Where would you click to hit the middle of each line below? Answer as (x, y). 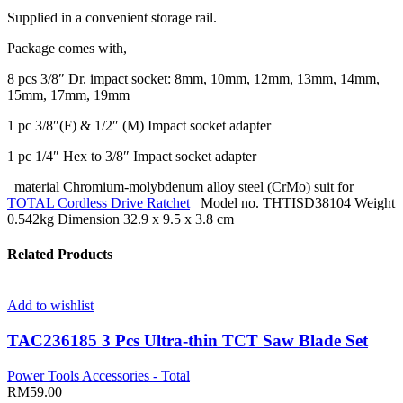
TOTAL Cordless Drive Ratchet (99, 202)
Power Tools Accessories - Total (99, 375)
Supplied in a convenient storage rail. (112, 17)
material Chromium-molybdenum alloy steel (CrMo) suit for (180, 186)
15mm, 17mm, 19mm (68, 94)
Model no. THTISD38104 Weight (292, 202)
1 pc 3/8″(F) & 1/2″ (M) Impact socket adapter (139, 125)
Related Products (60, 255)
